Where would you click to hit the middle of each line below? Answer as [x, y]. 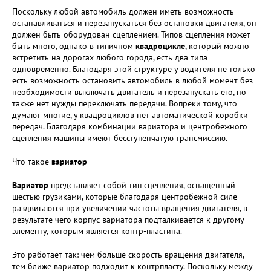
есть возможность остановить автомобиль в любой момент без [132, 80]
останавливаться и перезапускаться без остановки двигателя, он [134, 23]
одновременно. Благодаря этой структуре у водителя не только [134, 69]
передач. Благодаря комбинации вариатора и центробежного [130, 126]
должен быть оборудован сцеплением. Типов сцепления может [131, 34]
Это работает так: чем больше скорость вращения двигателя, [128, 255]
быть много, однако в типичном [74, 46]
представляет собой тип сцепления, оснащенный [142, 185]
